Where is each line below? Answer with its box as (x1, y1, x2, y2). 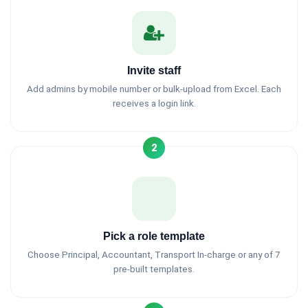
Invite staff (127, 65, 181, 76)
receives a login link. (112, 98, 196, 109)
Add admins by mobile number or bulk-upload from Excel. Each (27, 83, 281, 94)
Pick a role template (103, 230, 205, 242)
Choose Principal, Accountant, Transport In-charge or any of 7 (27, 249, 280, 260)
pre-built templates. (113, 263, 195, 274)
